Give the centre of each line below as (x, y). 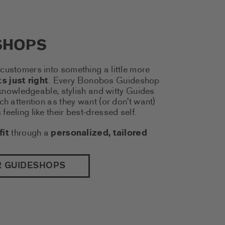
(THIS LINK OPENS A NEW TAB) (134, 166)
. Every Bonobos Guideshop (104, 81)
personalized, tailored (99, 133)
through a (30, 133)
